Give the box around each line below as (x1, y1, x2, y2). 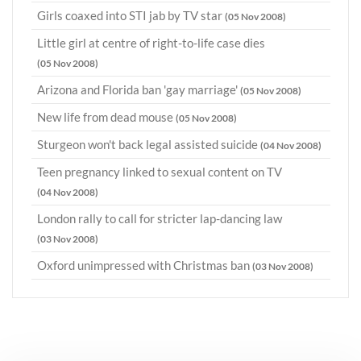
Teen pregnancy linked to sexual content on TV (37, 164, 282, 180)
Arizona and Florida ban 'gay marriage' (37, 82, 240, 98)
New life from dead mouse (37, 110, 176, 125)
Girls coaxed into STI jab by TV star (37, 8, 225, 23)
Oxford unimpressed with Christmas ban (37, 258, 252, 273)
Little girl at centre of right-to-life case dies (37, 35, 265, 51)
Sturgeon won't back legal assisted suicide (37, 137, 260, 152)
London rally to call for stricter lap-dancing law (37, 211, 282, 226)
